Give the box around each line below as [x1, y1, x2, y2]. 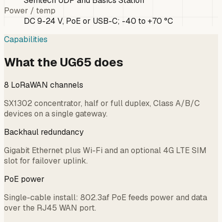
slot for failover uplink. [4, 155, 88, 166]
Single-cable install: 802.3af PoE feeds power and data [4, 192, 207, 203]
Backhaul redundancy [4, 126, 84, 137]
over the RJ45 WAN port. [4, 202, 96, 213]
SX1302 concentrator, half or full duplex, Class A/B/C [4, 98, 200, 109]
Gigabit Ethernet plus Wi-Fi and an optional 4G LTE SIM [4, 145, 207, 156]
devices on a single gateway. [4, 108, 108, 119]
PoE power [4, 173, 45, 184]
